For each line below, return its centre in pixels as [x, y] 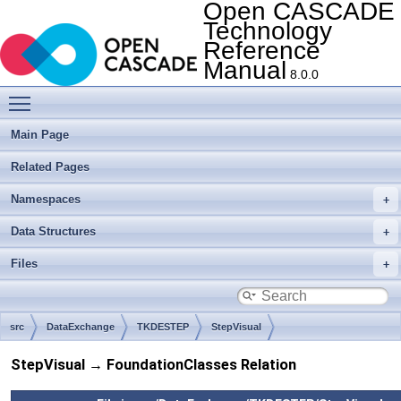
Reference [262, 51]
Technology [268, 31]
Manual [245, 70]
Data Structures [53, 231]
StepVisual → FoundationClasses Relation [154, 365]
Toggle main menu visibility [117, 94]
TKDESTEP [163, 327]
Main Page [40, 135]
